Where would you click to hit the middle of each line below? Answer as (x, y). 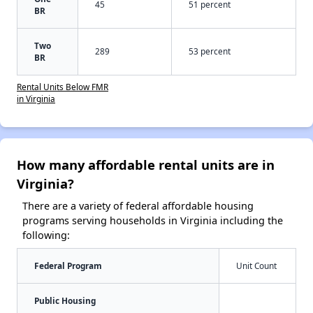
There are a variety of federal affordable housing (138, 205)
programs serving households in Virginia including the (153, 220)
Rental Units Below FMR (63, 86)
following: (46, 235)
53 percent (210, 51)
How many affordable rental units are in (146, 164)
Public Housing (65, 300)
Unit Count (256, 265)
